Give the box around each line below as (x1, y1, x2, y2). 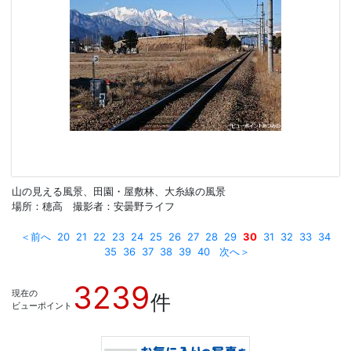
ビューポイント (12, 299, 72, 311)
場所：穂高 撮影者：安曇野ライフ (12, 199, 175, 212)
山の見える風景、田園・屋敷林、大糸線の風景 (12, 184, 226, 197)
